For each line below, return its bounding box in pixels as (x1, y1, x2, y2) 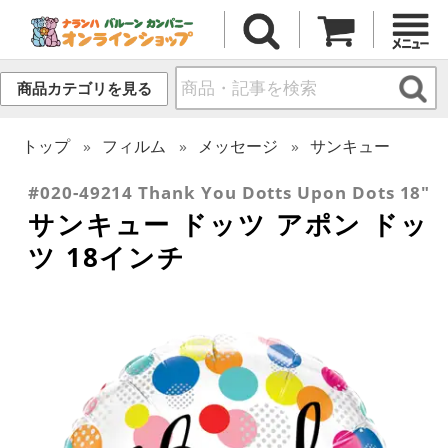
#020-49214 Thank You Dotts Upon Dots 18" (28, 180, 431, 204)
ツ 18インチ (28, 238, 187, 275)
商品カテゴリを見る (16, 80, 152, 98)
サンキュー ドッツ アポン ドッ (28, 205, 429, 242)
